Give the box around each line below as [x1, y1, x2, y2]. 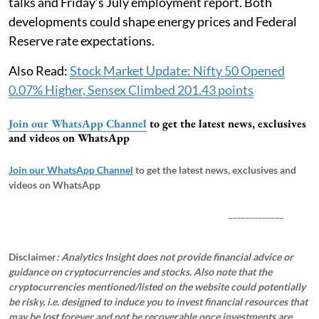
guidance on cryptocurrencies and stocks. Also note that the [9, 266, 272, 278]
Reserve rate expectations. [9, 33, 155, 49]
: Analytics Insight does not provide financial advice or [56, 251, 293, 263]
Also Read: [9, 63, 70, 79]
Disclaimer [9, 251, 56, 263]
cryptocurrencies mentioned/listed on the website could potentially [9, 281, 305, 293]
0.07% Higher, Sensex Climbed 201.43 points [9, 82, 253, 98]
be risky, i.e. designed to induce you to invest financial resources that [9, 296, 308, 308]
